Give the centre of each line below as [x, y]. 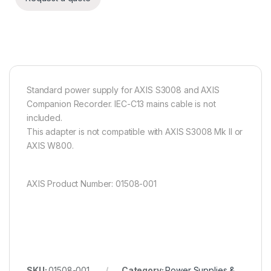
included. [44, 118]
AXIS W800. [50, 146]
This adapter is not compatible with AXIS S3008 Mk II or [135, 132]
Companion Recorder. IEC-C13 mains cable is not [121, 104]
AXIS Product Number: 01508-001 [92, 184]
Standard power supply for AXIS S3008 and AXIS [123, 90]
